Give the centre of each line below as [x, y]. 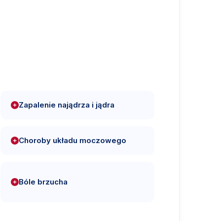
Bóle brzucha [43, 182]
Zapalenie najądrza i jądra [67, 105]
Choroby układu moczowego [73, 140]
